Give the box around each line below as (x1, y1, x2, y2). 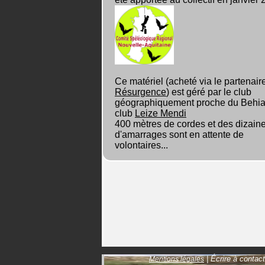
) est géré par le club (166, 87, 251, 97)
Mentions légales (149, 255, 204, 263)
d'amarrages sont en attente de (115, 130, 244, 140)
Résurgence (115, 87, 166, 97)
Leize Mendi (135, 108, 186, 118)
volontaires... (115, 140, 168, 150)
